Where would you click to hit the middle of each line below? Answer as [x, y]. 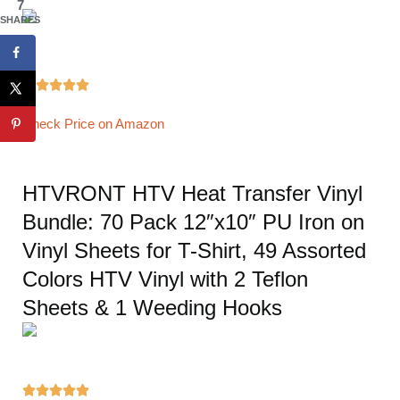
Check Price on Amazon [93, 123]
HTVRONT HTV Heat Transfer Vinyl [192, 193]
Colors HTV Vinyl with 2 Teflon [165, 279]
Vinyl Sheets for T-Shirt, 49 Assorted [194, 250]
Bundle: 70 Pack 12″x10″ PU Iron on [193, 221]
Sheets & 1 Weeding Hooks [152, 307]
